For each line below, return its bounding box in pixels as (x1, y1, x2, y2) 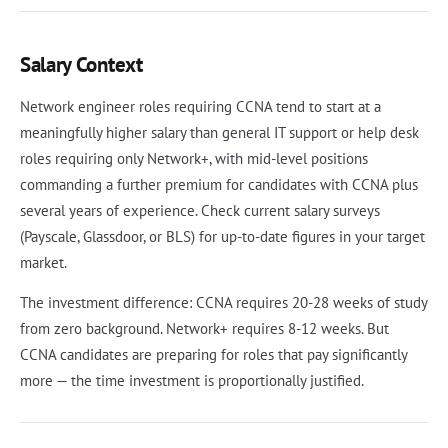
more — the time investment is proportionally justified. (20, 370, 364, 390)
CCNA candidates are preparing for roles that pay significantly (20, 344, 407, 364)
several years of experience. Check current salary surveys (20, 200, 380, 220)
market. (20, 252, 67, 272)
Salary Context (20, 50, 143, 78)
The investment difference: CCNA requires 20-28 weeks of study (20, 292, 427, 312)
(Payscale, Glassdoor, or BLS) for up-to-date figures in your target (20, 226, 425, 246)
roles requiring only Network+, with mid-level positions (20, 148, 368, 168)
